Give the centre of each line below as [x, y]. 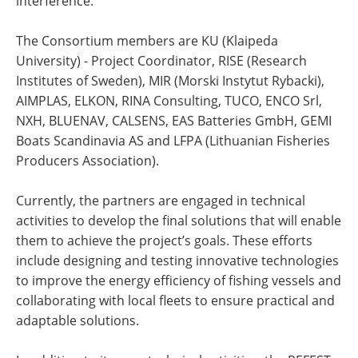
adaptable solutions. [78, 321]
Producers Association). [88, 161]
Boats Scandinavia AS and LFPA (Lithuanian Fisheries [173, 141]
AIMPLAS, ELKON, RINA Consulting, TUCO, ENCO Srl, [169, 101]
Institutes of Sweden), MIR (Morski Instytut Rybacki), [170, 81]
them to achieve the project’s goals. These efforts [164, 241]
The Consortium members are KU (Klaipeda [147, 41]
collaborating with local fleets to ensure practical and [175, 301]
